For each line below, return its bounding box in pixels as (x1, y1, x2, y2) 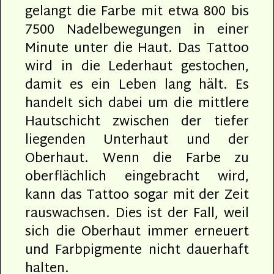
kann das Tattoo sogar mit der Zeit (25, 183, 249, 207)
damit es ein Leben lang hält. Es (25, 73, 249, 97)
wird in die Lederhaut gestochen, (25, 55, 249, 79)
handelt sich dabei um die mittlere (25, 92, 249, 116)
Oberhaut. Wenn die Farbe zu (25, 147, 249, 171)
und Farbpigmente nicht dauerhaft (25, 239, 249, 262)
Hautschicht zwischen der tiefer (25, 110, 249, 134)
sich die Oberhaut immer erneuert (25, 220, 249, 244)
